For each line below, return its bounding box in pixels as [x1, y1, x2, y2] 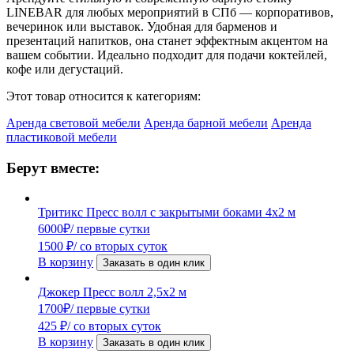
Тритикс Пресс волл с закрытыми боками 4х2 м [38, 205, 296, 220]
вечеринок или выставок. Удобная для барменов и [6, 19, 277, 33]
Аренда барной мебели [144, 115, 268, 130]
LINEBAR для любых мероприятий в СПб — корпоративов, [6, 5, 333, 19]
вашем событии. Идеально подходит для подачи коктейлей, [6, 47, 327, 62]
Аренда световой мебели [6, 115, 141, 130]
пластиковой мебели [6, 130, 117, 144]
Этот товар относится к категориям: [6, 88, 201, 103]
